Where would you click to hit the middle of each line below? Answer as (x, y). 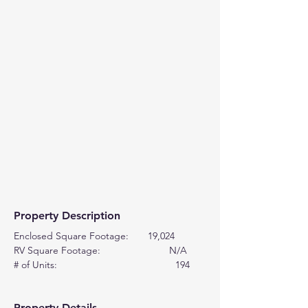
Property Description (67, 216)
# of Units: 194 (102, 265)
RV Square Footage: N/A (100, 250)
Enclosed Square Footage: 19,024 (94, 236)
